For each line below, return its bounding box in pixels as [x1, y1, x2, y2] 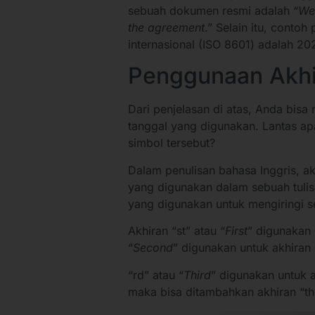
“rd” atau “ [128, 267, 184, 282]
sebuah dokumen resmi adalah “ [128, 3, 298, 18]
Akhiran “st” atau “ [128, 224, 225, 238]
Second [133, 240, 173, 255]
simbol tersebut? [128, 136, 215, 150]
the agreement [128, 20, 205, 34]
